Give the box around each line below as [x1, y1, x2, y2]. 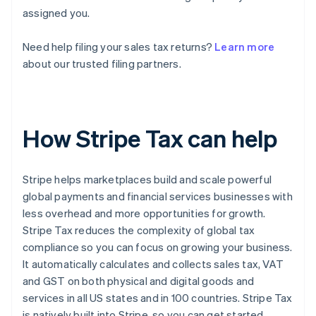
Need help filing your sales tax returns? [23, 39, 215, 54]
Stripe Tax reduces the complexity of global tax [23, 223, 255, 238]
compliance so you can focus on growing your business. [23, 240, 293, 255]
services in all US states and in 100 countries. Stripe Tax [23, 291, 293, 305]
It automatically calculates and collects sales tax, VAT [23, 257, 284, 272]
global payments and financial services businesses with [23, 189, 293, 204]
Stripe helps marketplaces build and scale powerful [23, 172, 272, 187]
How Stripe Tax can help [23, 123, 277, 154]
